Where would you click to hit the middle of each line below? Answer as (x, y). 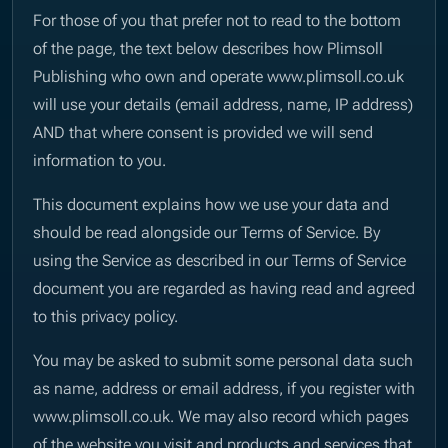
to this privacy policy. (105, 315)
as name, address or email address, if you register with (224, 387)
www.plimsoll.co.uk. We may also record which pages (221, 415)
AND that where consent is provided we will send (203, 131)
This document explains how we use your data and (211, 203)
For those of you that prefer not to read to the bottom (217, 19)
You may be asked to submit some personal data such (223, 359)
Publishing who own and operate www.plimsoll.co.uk (218, 75)
